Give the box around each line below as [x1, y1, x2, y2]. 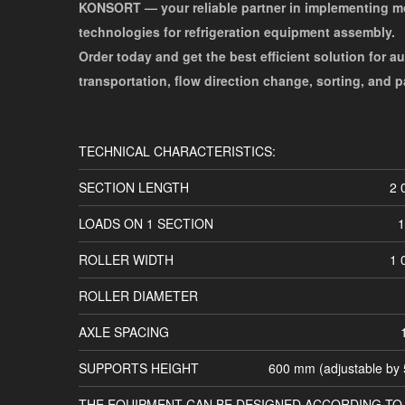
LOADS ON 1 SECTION [79, 213, 213, 232]
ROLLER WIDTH [79, 250, 174, 268]
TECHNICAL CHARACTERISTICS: [79, 141, 276, 160]
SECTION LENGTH [79, 177, 189, 196]
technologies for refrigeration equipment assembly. [79, 22, 395, 41]
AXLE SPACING [79, 322, 169, 341]
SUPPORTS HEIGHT [79, 358, 199, 377]
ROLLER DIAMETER [79, 286, 198, 305]
